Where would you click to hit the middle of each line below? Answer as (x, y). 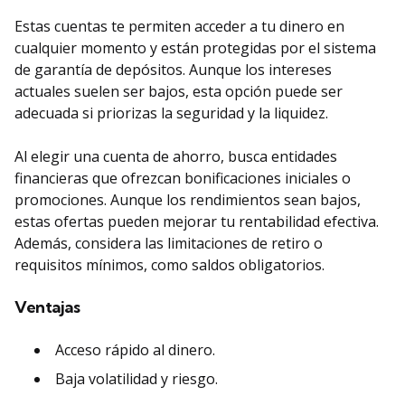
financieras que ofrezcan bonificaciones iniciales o (183, 179)
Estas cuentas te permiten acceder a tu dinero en (179, 27)
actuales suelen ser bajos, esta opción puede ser (179, 92)
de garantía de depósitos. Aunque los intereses (173, 70)
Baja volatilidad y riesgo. (137, 379)
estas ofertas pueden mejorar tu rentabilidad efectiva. (197, 222)
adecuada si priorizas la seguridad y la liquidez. (171, 113)
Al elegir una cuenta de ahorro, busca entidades (176, 157)
